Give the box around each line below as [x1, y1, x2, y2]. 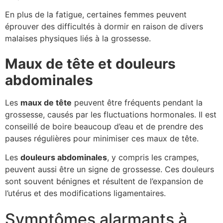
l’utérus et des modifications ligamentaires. [5, 188, 166, 198]
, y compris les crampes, [107, 152, 199, 162]
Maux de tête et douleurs [5, 55, 176, 72]
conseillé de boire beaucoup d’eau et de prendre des [5, 121, 203, 131]
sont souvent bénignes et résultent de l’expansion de [5, 176, 203, 186]
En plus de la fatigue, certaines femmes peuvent [5, 9, 187, 20]
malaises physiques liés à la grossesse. [5, 33, 151, 44]
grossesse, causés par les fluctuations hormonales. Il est [5, 109, 217, 119]
